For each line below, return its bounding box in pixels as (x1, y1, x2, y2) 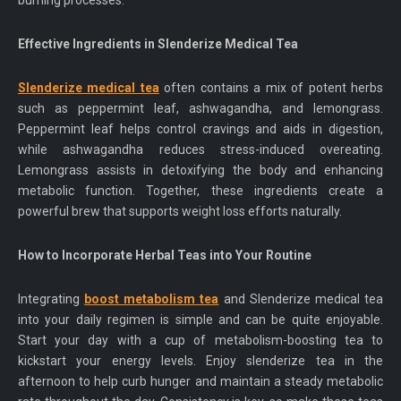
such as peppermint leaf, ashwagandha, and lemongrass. (18, 101, 383, 116)
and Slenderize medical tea (218, 292, 384, 307)
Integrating (18, 292, 85, 307)
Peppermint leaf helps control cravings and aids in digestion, (18, 122, 383, 137)
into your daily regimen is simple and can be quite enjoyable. (18, 312, 383, 328)
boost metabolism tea (84, 292, 219, 307)
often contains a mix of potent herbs (158, 81, 384, 96)
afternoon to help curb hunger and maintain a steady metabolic (18, 374, 383, 389)
